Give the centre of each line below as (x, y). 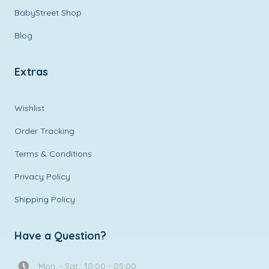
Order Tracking (45, 131)
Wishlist (30, 108)
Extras (32, 71)
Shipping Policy (45, 199)
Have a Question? (61, 235)
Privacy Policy (43, 176)
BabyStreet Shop (48, 12)
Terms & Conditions (53, 153)
